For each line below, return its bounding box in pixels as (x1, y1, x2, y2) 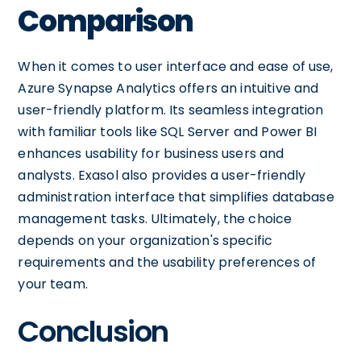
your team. (18, 275, 88, 293)
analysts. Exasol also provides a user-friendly (18, 166, 306, 185)
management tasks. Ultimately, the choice (18, 210, 293, 228)
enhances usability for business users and (18, 144, 284, 163)
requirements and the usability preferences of (18, 253, 317, 272)
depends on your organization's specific (18, 231, 273, 250)
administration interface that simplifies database (18, 188, 334, 206)
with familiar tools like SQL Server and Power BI (18, 122, 317, 141)
